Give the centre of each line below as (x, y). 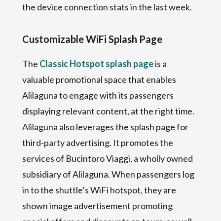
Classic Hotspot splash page (96, 63)
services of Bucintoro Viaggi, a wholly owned (107, 158)
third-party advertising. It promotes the (97, 142)
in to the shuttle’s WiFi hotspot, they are (99, 190)
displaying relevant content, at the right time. (108, 111)
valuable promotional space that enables (99, 79)
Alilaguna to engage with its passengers (98, 95)
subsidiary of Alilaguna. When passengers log (108, 174)
